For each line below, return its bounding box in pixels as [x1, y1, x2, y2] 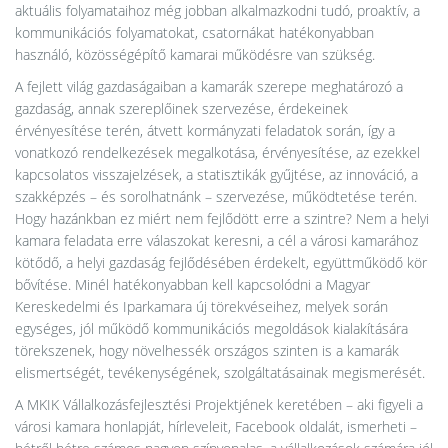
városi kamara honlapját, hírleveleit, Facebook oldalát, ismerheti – [15, 417, 417, 436]
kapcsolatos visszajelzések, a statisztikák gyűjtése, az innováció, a [15, 165, 418, 184]
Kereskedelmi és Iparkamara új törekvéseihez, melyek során [15, 297, 388, 316]
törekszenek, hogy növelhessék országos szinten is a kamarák [15, 341, 399, 360]
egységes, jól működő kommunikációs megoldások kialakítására [15, 319, 408, 338]
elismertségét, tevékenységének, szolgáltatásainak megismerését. [15, 363, 425, 382]
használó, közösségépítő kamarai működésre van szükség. [15, 45, 375, 64]
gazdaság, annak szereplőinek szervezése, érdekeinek [15, 99, 348, 118]
